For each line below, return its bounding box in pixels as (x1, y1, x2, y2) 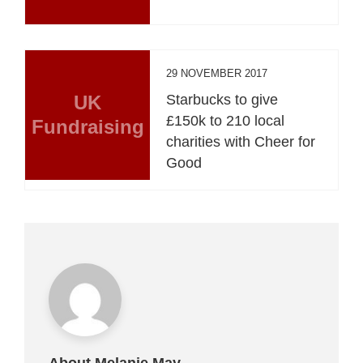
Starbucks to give (166, 91, 279, 108)
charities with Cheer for (166, 133, 316, 150)
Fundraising (31, 115, 144, 138)
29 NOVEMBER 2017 (166, 66, 268, 79)
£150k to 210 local (166, 112, 285, 129)
